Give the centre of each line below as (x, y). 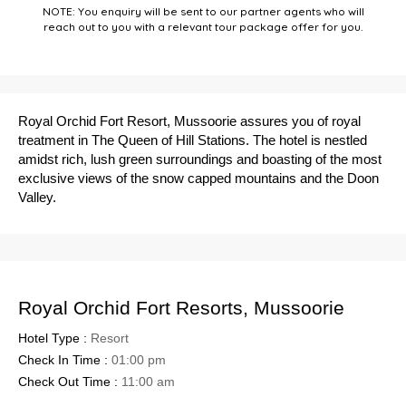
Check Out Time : (70, 382)
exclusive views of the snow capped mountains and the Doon (198, 178)
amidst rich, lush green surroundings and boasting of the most (200, 159)
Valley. (37, 197)
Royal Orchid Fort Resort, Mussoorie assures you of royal (189, 121)
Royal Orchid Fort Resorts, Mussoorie (181, 308)
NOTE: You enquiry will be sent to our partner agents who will (203, 12)
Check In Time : (65, 360)
